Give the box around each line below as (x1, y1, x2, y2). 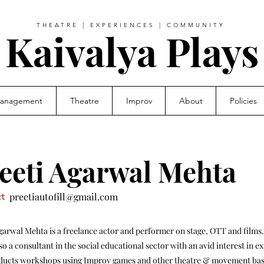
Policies (229, 95, 257, 106)
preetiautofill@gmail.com (9, 190, 118, 203)
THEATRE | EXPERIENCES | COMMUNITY (37, 21, 225, 29)
